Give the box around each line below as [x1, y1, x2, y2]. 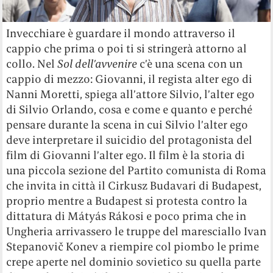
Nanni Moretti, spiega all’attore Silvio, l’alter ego [6, 87, 255, 102]
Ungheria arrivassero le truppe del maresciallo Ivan [6, 224, 267, 239]
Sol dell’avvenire [57, 57, 138, 71]
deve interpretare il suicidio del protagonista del [6, 133, 253, 147]
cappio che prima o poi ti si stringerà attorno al [6, 41, 247, 56]
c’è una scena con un [137, 57, 243, 71]
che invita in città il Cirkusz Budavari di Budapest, [6, 179, 262, 193]
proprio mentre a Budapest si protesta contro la [6, 194, 248, 208]
